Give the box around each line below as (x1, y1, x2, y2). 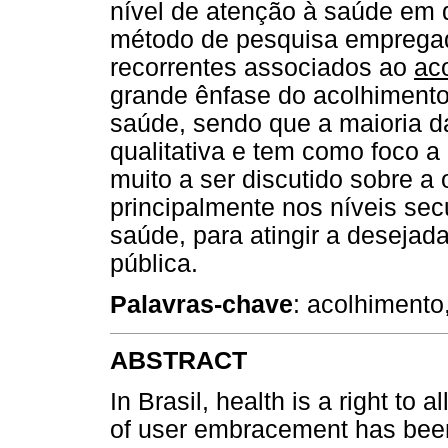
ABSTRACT (110, 346, 247, 374)
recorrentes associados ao (110, 54, 414, 82)
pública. (110, 250, 198, 278)
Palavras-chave (110, 291, 293, 319)
